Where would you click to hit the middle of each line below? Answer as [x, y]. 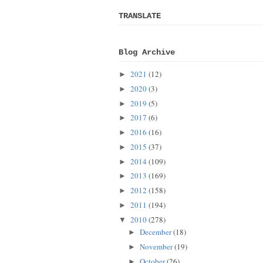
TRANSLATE [140, 16]
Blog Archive [147, 53]
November [156, 246]
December [155, 232]
